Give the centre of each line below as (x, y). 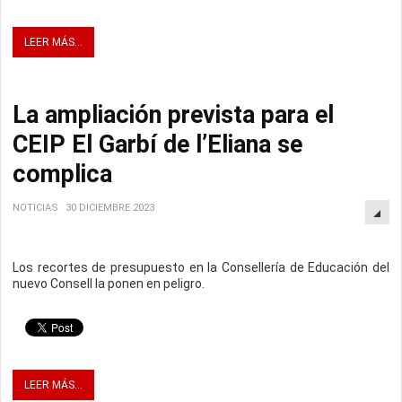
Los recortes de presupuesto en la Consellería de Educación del (201, 268)
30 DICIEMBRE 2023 (110, 208)
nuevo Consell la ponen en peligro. (109, 284)
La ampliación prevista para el (173, 115)
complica (66, 175)
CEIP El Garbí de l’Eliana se (157, 145)
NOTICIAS (35, 208)
